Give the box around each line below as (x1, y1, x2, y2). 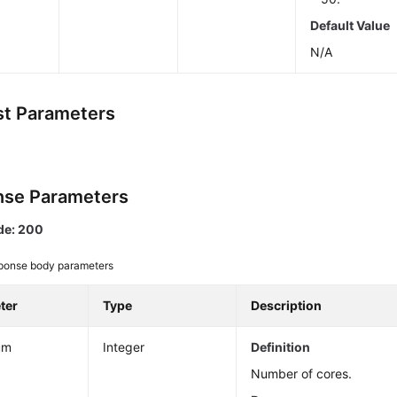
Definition (251, 339, 311, 354)
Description (251, 298, 323, 313)
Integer (103, 339, 145, 354)
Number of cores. (251, 366, 353, 381)
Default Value (310, 18, 391, 33)
